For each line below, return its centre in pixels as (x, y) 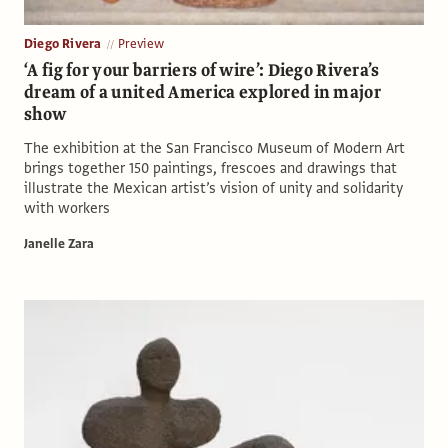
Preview (141, 43)
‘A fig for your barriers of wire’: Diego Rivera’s (202, 70)
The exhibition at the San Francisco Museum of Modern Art (214, 147)
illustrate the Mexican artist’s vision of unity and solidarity (213, 187)
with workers (67, 207)
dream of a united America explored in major (202, 92)
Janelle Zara (59, 243)
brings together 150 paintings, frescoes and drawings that (210, 167)
